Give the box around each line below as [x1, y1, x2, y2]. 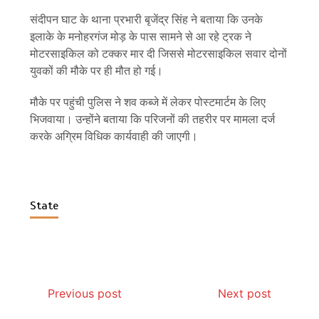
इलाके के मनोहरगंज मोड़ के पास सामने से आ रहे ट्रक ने [30, 30, 252, 44]
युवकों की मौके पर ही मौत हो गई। [30, 64, 164, 78]
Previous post [48, 286, 122, 301]
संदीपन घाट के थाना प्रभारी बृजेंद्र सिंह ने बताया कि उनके [30, 13, 263, 27]
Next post [217, 286, 271, 301]
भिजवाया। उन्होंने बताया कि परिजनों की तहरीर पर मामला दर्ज [30, 113, 276, 127]
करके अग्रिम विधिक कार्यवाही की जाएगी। [30, 130, 199, 144]
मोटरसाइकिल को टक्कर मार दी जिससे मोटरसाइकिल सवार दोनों [30, 47, 288, 61]
